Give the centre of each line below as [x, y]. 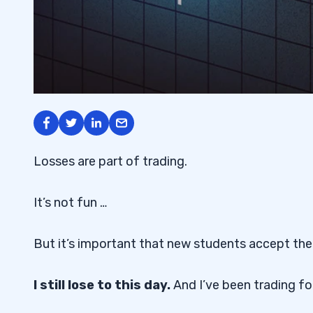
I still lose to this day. [102, 285]
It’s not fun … [70, 202]
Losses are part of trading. [110, 161]
